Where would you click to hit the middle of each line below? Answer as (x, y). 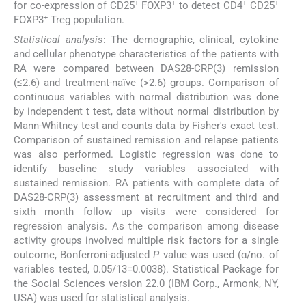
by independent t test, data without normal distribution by (146, 111)
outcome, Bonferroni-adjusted (84, 254)
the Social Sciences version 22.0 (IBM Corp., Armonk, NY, (146, 283)
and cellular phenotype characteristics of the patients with (146, 54)
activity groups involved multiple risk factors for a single (146, 240)
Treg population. (86, 20)
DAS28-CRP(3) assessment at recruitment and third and (146, 197)
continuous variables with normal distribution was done (146, 97)
